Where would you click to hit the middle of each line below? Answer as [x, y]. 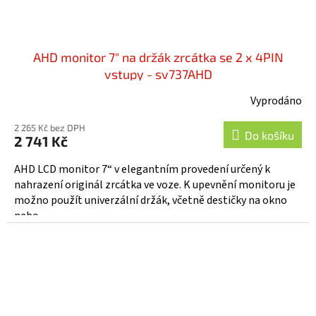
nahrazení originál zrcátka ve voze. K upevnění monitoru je [155, 184]
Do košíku [269, 135]
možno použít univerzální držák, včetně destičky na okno [151, 200]
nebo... [30, 215]
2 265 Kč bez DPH [50, 127]
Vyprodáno [276, 101]
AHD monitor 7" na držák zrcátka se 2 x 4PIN [158, 57]
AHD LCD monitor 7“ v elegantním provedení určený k [142, 169]
